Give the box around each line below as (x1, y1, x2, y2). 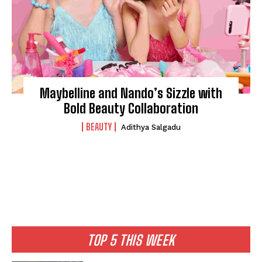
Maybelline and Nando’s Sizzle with (40, 85, 222, 102)
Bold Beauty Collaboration (64, 101, 198, 117)
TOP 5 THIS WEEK (87, 232, 175, 249)
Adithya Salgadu (120, 123, 181, 132)
